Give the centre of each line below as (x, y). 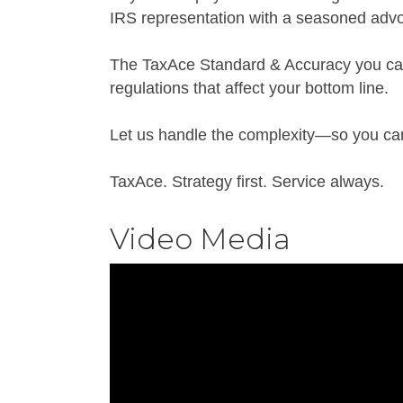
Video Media (200, 239)
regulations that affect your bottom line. (249, 89)
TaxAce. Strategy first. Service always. (247, 182)
